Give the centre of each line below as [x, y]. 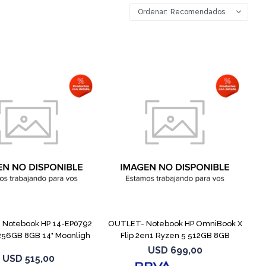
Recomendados [198, 12]
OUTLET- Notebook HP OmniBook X [175, 224]
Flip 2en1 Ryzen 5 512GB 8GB [175, 236]
